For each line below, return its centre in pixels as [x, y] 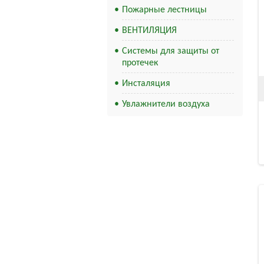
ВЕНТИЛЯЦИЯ [149, 31]
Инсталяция [146, 84]
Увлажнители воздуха [166, 104]
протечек [140, 63]
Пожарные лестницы [164, 10]
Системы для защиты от [171, 51]
